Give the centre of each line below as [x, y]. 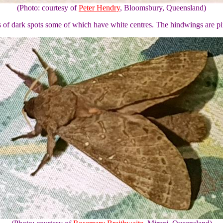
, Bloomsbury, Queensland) [163, 8]
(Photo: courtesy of [48, 8]
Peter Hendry [99, 8]
